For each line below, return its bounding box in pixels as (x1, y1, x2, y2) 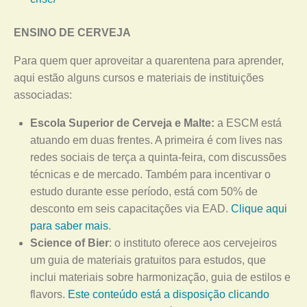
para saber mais (30, 220, 108, 232)
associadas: (14, 89, 72, 101)
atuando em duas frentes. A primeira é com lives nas (30, 134, 282, 146)
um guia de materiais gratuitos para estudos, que (30, 254, 266, 266)
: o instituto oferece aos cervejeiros (109, 237, 277, 249)
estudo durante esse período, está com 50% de (30, 186, 258, 197)
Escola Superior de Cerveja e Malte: (30, 117, 214, 129)
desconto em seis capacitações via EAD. (30, 203, 231, 214)
